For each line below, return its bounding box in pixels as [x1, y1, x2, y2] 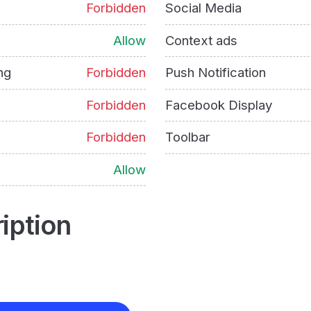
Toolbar [165, 129, 210, 145]
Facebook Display [165, 96, 272, 112]
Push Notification [165, 65, 266, 81]
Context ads [165, 32, 237, 48]
